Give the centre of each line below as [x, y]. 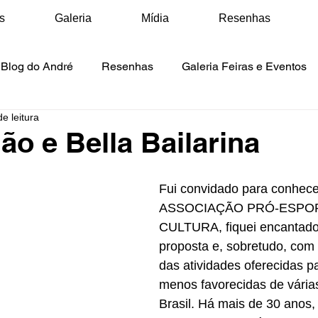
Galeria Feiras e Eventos [244, 66]
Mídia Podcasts [229, 123]
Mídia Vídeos [129, 123]
